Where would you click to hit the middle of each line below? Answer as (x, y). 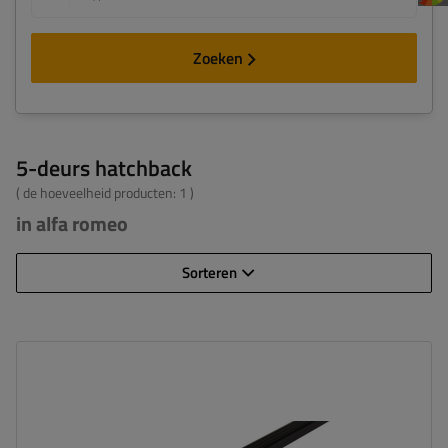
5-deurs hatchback (104, 168)
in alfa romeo (72, 223)
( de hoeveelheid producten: (97, 192)
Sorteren (209, 272)
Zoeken (217, 58)
